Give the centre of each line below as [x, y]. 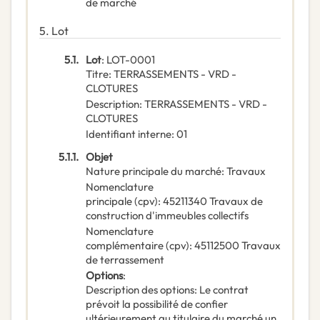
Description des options [140, 290]
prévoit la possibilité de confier [157, 304]
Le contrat [224, 290]
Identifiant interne [129, 134]
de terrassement [125, 260]
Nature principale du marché [154, 171]
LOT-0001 [131, 60]
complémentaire [125, 246]
